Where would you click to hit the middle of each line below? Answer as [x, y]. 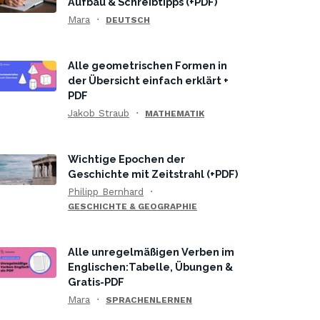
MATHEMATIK [175, 114]
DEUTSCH [128, 20]
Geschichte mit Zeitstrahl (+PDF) [153, 174]
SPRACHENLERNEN [149, 300]
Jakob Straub [99, 113]
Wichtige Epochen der [126, 159]
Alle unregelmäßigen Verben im [151, 252]
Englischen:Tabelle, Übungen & [150, 267]
